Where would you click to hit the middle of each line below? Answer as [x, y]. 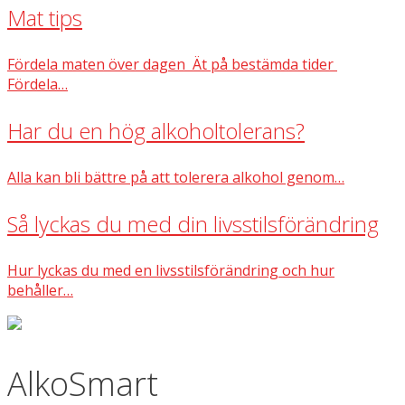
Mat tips [45, 18]
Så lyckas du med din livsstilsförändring [193, 224]
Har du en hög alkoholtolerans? [156, 131]
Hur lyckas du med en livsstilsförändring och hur [171, 270]
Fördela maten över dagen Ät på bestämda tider [172, 64]
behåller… [40, 290]
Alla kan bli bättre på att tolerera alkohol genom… [176, 177]
